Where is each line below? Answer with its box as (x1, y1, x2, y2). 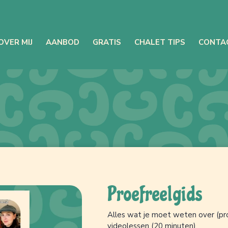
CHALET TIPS (134, 37, 185, 47)
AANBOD (45, 37, 79, 47)
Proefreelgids (107, 182, 203, 207)
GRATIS (92, 37, 121, 47)
